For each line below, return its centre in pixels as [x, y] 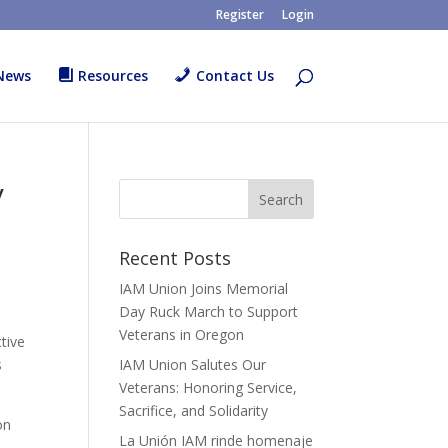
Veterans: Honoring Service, [208, 387]
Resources [113, 75]
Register [239, 14]
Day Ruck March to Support [209, 311]
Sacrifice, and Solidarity [194, 410]
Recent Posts [175, 258]
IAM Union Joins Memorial [204, 288]
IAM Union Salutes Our [193, 364]
